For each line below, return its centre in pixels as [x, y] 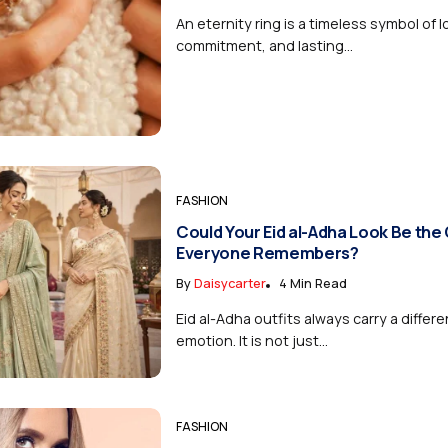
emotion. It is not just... [251, 341]
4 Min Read [312, 283]
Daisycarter [229, 283]
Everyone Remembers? [267, 253]
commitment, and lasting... [264, 45]
